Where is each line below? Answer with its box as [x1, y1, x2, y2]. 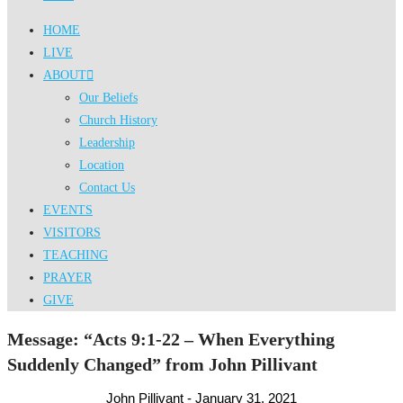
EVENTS [43, 203, 93, 217]
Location [79, 158, 124, 172]
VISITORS [43, 226, 101, 239]
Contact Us [79, 181, 135, 194]
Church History [79, 113, 157, 127]
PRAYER [43, 271, 92, 284]
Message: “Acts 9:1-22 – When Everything [7, 328, 335, 349]
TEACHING [43, 248, 108, 262]
